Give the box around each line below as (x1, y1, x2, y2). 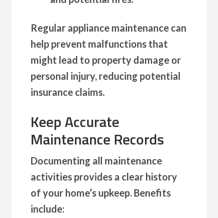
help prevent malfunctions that (31, 37, 168, 50)
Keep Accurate (31, 110, 120, 133)
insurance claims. (31, 86, 105, 98)
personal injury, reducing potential (31, 70, 181, 82)
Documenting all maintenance (31, 154, 163, 166)
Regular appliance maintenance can (31, 21, 187, 34)
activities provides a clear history (31, 170, 178, 182)
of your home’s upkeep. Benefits (31, 186, 171, 199)
